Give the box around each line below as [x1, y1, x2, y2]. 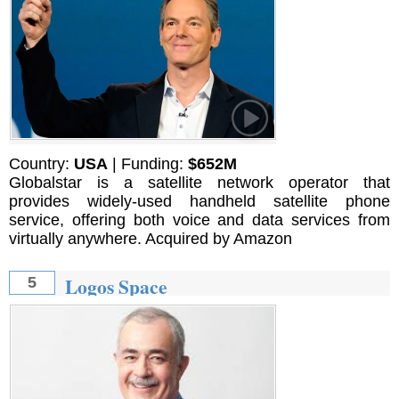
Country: [9, 155, 74, 174]
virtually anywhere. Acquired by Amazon [9, 230, 292, 248]
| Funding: [108, 155, 188, 174]
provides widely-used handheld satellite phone [9, 192, 390, 211]
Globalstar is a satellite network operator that [9, 174, 390, 192]
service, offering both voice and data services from [9, 211, 390, 230]
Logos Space [64, 273, 167, 301]
